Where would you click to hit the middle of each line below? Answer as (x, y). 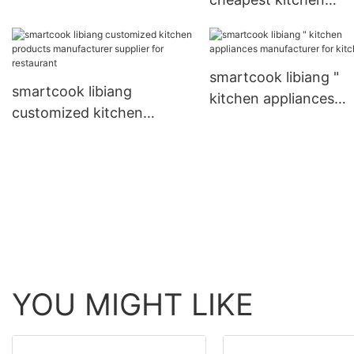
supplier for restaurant (87, 156)
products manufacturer (89, 134)
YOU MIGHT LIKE (133, 305)
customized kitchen (77, 113)
